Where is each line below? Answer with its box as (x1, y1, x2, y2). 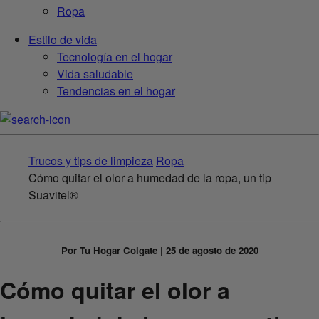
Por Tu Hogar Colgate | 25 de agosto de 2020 (61, 244, 258, 258)
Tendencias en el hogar (57, 83, 175, 100)
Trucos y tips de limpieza (28, 152, 153, 169)
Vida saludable (57, 66, 133, 83)
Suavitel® (28, 187, 78, 204)
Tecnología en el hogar (57, 48, 172, 66)
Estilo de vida (28, 31, 97, 48)
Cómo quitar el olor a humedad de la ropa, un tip (28, 169, 271, 187)
